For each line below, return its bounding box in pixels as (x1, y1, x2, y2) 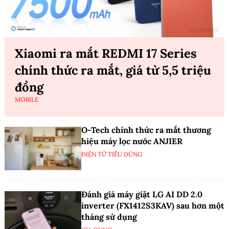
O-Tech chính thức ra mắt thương (81, 125, 211, 135)
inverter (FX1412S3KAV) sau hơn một (81, 200, 224, 211)
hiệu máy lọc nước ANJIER (81, 136, 182, 147)
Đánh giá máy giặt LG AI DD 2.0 (81, 189, 202, 199)
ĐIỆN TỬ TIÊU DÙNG (81, 150, 142, 158)
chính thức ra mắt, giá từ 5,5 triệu (15, 62, 211, 79)
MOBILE (15, 96, 38, 104)
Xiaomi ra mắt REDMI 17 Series (15, 45, 197, 62)
